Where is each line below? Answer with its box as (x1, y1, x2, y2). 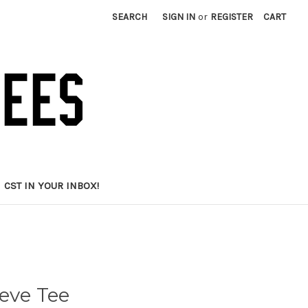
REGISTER (210, 11, 254, 23)
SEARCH (112, 11, 148, 23)
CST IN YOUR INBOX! (4, 179, 100, 192)
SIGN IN (162, 11, 196, 23)
